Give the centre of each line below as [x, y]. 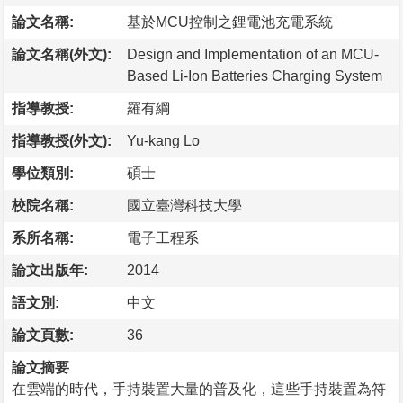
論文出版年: [50, 270]
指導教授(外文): [62, 140]
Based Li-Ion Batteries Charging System [255, 76]
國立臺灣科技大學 [184, 205]
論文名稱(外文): [62, 54]
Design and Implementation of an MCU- [253, 54]
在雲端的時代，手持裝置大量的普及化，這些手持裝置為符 [199, 389]
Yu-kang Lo [163, 140]
